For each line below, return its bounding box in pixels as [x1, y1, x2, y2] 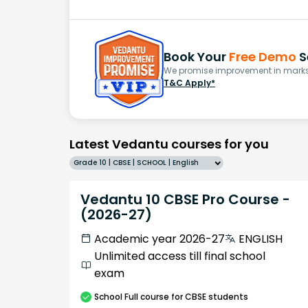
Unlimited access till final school [94, 247, 265, 264]
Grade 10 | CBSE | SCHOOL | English [74, 157, 199, 168]
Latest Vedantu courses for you [69, 135, 269, 153]
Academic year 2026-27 [94, 230, 225, 247]
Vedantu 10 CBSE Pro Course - [80, 189, 290, 209]
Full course [124, 290, 169, 302]
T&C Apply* [164, 77, 215, 89]
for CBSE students [169, 290, 248, 302]
